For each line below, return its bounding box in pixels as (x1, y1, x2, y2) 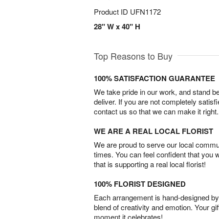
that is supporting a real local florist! (94, 159, 206, 169)
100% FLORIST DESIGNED (94, 178, 186, 189)
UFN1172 (130, 6, 161, 17)
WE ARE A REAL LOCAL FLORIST (94, 126, 213, 136)
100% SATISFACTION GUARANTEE (94, 73, 215, 84)
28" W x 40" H (94, 21, 140, 32)
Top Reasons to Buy (94, 49, 173, 62)
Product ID (94, 6, 130, 17)
